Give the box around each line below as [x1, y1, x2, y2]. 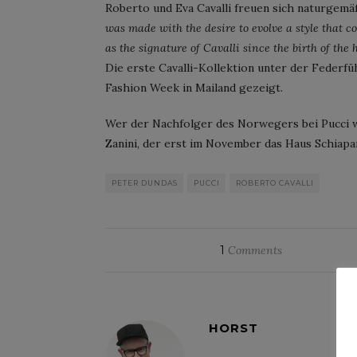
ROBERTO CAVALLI [236, 178, 314, 187]
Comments [225, 242, 283, 257]
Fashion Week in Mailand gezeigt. [105, 80, 283, 95]
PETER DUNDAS [112, 178, 178, 187]
